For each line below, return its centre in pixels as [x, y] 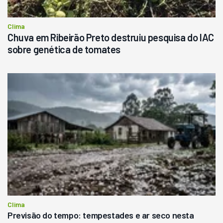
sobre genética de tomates [64, 49]
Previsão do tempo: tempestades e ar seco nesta [101, 215]
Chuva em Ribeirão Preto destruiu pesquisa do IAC [111, 37]
